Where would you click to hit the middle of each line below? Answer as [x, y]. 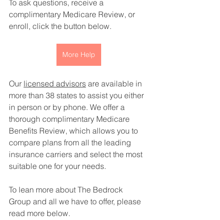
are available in [115, 83]
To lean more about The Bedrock [67, 189]
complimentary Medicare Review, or [73, 14]
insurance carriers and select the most [77, 154]
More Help [79, 54]
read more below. [41, 213]
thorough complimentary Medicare [70, 119]
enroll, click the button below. [61, 26]
